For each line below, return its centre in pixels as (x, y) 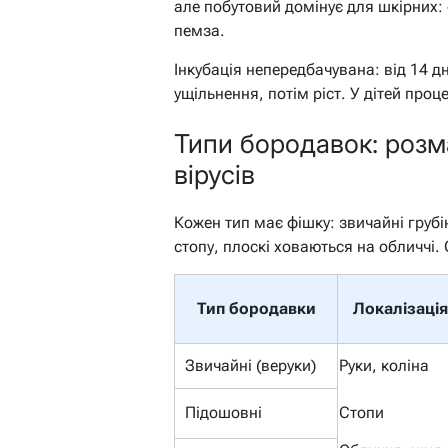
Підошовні (223, 413)
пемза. (199, 31)
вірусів (214, 174)
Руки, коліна (384, 366)
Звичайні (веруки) (250, 366)
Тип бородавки (256, 309)
